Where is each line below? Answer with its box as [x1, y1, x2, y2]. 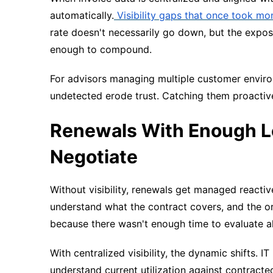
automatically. [50, 9, 114, 21]
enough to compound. [50, 43, 152, 55]
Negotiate [50, 145, 138, 168]
